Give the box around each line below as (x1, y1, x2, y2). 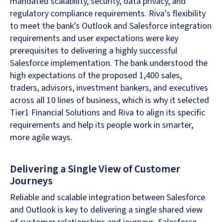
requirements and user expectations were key (10, 32, 178, 45)
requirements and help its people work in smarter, (10, 119, 193, 132)
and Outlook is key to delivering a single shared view (10, 204, 203, 217)
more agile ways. (10, 131, 72, 144)
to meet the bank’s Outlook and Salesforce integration (10, 20, 212, 33)
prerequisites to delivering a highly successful (10, 45, 177, 57)
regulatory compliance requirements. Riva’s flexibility (10, 7, 206, 20)
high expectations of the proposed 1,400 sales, (10, 69, 182, 82)
